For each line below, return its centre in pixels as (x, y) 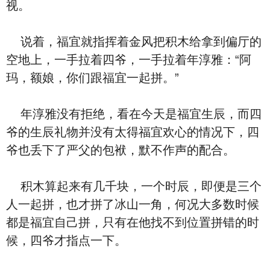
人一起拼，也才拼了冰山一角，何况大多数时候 (133, 204)
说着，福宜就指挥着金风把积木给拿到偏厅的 (134, 42)
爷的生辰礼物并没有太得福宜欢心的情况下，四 (133, 132)
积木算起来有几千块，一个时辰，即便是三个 (134, 186)
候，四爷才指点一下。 (66, 240)
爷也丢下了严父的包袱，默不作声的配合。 (121, 150)
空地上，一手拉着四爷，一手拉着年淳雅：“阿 (129, 60)
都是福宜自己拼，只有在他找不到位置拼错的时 (133, 222)
